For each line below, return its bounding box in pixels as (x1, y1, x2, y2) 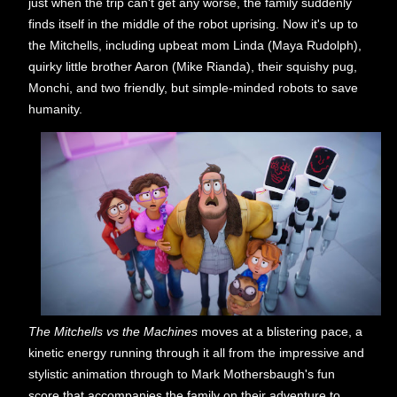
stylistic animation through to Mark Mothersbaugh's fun (28, 367, 335, 382)
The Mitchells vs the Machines (28, 324, 201, 339)
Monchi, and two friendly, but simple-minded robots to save (28, 80, 358, 95)
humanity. (28, 101, 82, 116)
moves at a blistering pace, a (201, 324, 362, 339)
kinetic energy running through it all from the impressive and (28, 346, 364, 361)
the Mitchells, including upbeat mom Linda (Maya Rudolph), (28, 37, 362, 52)
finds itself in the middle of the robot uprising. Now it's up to (28, 16, 358, 31)
